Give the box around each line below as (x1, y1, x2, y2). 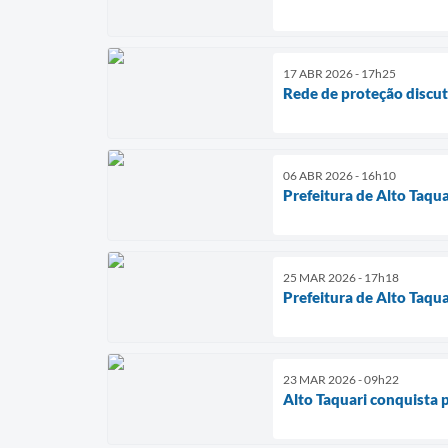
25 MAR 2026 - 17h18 (283, 269, 399, 285)
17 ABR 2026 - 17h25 (283, 65, 396, 81)
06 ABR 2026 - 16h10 (283, 167, 396, 183)
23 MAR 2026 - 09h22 (283, 371, 399, 387)
